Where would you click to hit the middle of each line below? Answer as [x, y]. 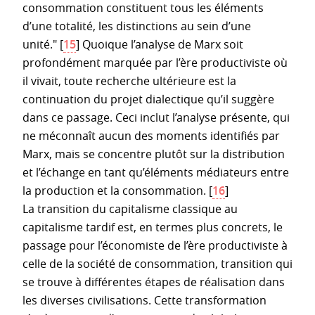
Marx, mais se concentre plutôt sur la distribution [154, 154]
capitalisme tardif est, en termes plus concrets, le [153, 227]
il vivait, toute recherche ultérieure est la [129, 81]
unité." [40, 44]
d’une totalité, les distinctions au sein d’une [137, 26]
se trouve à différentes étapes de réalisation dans [154, 282]
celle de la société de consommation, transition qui [157, 263]
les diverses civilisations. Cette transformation [144, 300]
